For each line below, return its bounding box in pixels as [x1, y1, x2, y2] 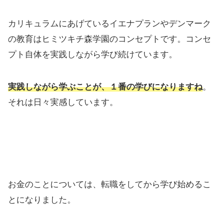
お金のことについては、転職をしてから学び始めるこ [8, 180, 211, 190]
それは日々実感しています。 [8, 98, 118, 108]
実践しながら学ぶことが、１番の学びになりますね [8, 82, 203, 92]
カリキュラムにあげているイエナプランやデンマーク [8, 19, 211, 29]
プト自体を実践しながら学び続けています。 [8, 50, 177, 60]
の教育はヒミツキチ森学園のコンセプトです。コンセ [8, 34, 211, 44]
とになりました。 [8, 195, 76, 205]
